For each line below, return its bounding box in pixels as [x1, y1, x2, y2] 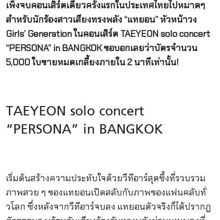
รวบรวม [175, 172, 206, 184]
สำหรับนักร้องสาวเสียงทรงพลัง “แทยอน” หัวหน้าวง [5, 13, 197, 26]
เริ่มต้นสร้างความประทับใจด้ [5, 172, 112, 184]
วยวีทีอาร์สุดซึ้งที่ [111, 172, 175, 184]
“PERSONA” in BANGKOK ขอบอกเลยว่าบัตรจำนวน [5, 42, 197, 54]
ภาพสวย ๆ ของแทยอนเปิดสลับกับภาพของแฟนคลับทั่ [5, 186, 206, 198]
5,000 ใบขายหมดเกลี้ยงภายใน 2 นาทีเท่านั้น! [5, 56, 178, 68]
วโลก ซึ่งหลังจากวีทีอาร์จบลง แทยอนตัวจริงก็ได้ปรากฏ [5, 200, 211, 213]
